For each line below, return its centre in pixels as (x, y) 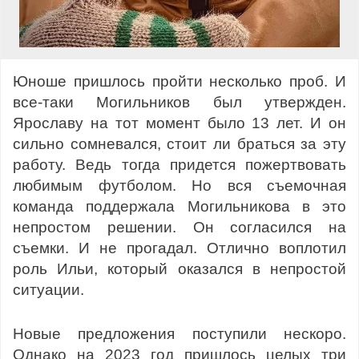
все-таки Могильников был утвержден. (179, 102)
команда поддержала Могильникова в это (179, 206)
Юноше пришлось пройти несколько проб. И (179, 81)
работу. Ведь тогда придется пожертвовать (179, 165)
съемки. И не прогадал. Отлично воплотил (179, 248)
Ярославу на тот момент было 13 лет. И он (179, 123)
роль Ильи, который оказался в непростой (179, 269)
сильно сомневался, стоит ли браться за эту (179, 144)
